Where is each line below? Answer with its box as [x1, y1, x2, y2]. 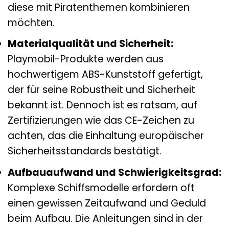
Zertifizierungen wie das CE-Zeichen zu [8, 113, 194, 128]
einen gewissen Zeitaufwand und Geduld [8, 196, 206, 210]
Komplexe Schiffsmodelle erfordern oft [8, 180, 195, 195]
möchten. [8, 15, 55, 30]
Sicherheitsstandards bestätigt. [8, 144, 162, 158]
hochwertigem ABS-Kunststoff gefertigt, [8, 67, 203, 82]
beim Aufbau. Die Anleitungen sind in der [8, 211, 203, 225]
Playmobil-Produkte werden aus [8, 52, 164, 66]
